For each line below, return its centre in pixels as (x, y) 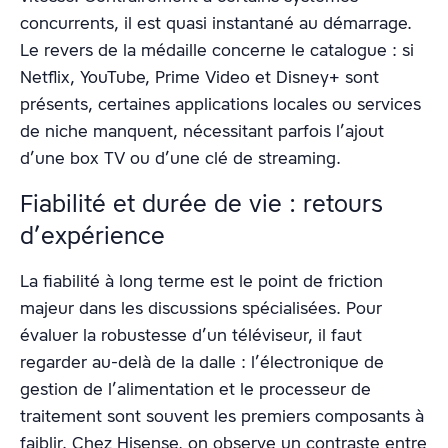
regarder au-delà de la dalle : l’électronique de (202, 362)
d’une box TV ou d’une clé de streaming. (180, 158)
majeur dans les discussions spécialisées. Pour (201, 308)
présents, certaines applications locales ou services (220, 104)
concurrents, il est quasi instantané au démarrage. (216, 23)
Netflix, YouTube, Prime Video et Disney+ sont (199, 77)
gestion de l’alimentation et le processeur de (195, 389)
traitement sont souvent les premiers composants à (222, 416)
